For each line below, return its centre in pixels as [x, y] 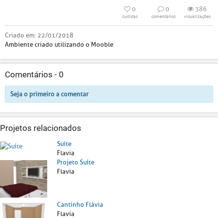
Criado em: [21, 35]
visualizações [197, 17]
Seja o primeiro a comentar [49, 94]
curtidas [130, 17]
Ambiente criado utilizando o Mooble [59, 45]
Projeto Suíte [76, 162]
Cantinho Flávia [80, 204]
